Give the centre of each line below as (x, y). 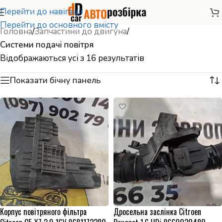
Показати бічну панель (55, 80)
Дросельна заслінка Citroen (157, 212)
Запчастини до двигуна (81, 31)
